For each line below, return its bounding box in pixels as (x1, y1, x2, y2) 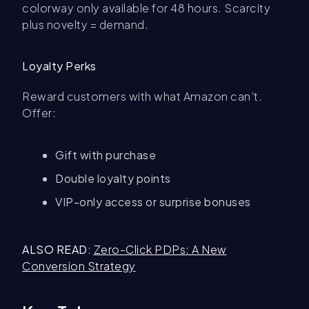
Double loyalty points (55, 171, 171, 186)
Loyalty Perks (22, 59, 97, 74)
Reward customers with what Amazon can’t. (22, 89, 262, 104)
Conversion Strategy (22, 259, 136, 274)
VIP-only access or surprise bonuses (55, 195, 251, 210)
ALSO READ (22, 242, 88, 257)
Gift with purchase (55, 148, 156, 163)
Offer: (22, 106, 56, 121)
